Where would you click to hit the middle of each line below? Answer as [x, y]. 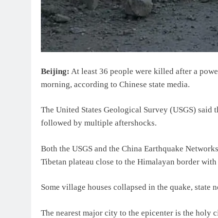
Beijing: [55, 71]
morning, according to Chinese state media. [115, 84]
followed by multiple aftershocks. [99, 123]
